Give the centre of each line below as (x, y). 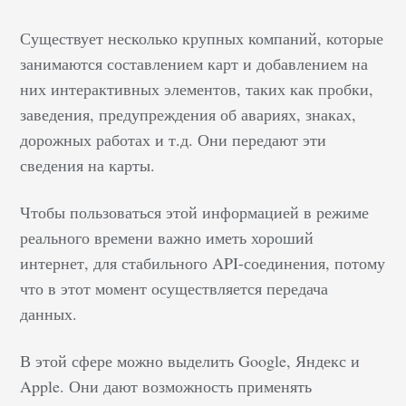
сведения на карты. (91, 164)
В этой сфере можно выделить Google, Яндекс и (190, 360)
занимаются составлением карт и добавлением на (194, 63)
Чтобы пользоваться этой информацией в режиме (195, 212)
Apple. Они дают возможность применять (166, 386)
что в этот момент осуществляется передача (174, 288)
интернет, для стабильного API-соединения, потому (203, 262)
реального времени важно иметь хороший (167, 237)
